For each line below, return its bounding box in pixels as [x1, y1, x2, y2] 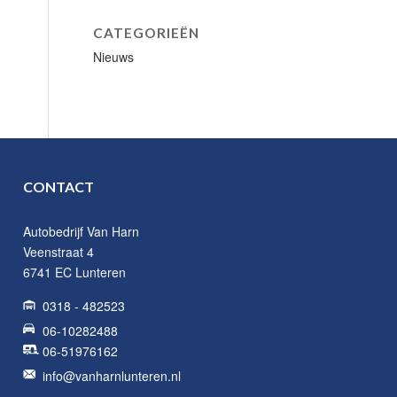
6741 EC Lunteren [23, 263, 127, 281]
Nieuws [93, 48, 135, 66]
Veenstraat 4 [23, 243, 95, 261]
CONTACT [23, 178, 95, 195]
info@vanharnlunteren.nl [43, 367, 182, 385]
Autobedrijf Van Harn [23, 222, 140, 240]
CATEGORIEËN [93, 25, 200, 41]
